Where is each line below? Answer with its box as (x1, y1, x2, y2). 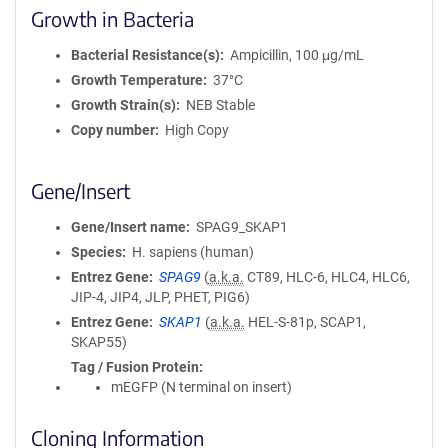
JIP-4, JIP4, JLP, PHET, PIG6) (71, 289, 250, 305)
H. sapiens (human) (131, 244, 254, 260)
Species (71, 244, 122, 260)
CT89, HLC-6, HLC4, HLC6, (243, 269, 410, 285)
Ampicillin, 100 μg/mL (229, 47, 364, 63)
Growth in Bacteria (31, 6, 194, 31)
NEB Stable (185, 97, 255, 113)
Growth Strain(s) (71, 97, 176, 113)
